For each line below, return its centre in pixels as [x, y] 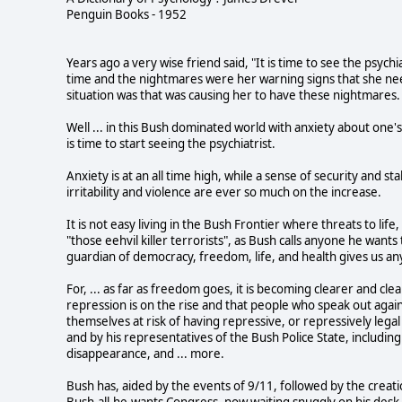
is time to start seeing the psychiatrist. [171, 143]
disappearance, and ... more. [145, 353]
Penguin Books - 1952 [127, 14]
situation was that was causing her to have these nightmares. [233, 95]
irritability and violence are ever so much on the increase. [224, 192]
